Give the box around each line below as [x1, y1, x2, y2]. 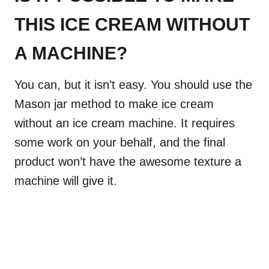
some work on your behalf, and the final [14, 136, 225, 150]
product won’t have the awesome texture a [14, 155, 241, 169]
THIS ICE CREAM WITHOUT [14, 14, 250, 35]
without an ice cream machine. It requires [14, 116, 235, 130]
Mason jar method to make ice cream [14, 97, 214, 111]
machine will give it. [14, 174, 117, 188]
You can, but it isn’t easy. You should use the [14, 78, 252, 92]
